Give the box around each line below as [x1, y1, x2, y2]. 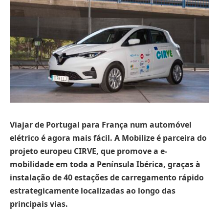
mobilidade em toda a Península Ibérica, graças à [10, 158, 200, 170]
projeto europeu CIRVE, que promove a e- [10, 145, 167, 156]
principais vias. [10, 198, 68, 209]
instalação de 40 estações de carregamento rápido [10, 172, 204, 183]
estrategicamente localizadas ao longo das [10, 185, 175, 196]
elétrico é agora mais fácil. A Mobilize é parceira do [10, 132, 207, 143]
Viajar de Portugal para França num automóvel [10, 119, 192, 130]
